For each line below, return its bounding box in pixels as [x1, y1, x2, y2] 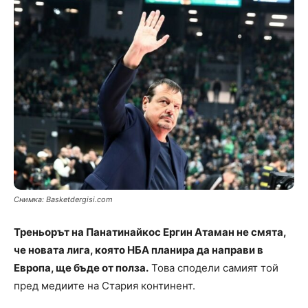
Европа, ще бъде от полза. [14, 261, 148, 275]
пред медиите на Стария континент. [14, 279, 195, 293]
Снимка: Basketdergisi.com [14, 195, 113, 205]
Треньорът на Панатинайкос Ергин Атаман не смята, [14, 225, 286, 239]
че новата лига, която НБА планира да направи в [14, 243, 263, 257]
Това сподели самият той [148, 261, 278, 275]
